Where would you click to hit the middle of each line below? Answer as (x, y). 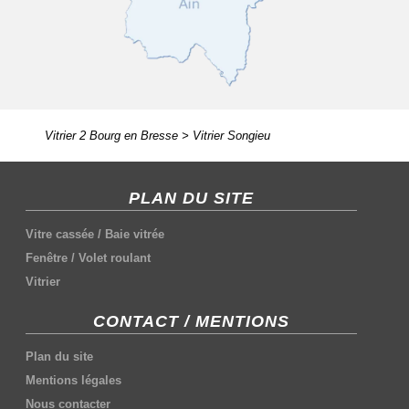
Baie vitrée (135, 234)
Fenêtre (47, 257)
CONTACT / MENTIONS (192, 321)
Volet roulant (115, 257)
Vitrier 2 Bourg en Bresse (111, 136)
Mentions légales (74, 381)
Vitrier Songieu (231, 136)
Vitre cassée (60, 234)
